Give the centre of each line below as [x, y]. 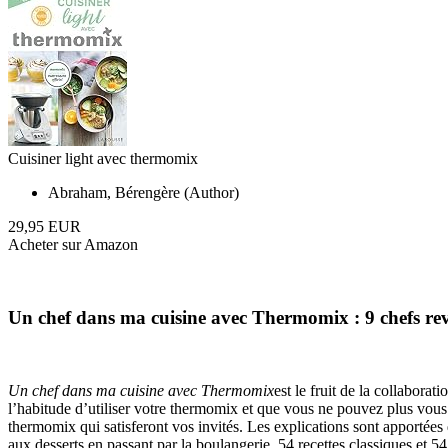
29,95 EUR [44, 227]
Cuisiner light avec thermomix [103, 159]
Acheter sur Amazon [73, 245]
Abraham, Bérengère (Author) [143, 193]
